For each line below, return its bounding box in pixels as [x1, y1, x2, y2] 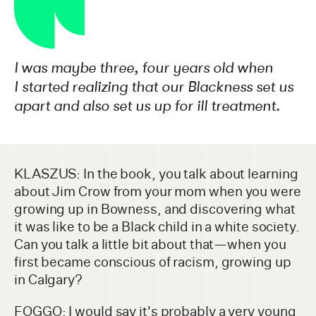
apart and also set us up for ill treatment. [14, 97, 280, 115]
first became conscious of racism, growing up [14, 254, 291, 271]
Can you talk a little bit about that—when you [14, 236, 286, 253]
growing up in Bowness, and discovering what [14, 201, 296, 218]
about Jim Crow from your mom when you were [14, 183, 301, 200]
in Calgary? [14, 272, 83, 288]
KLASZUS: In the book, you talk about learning [14, 166, 298, 183]
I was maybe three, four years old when [14, 59, 273, 77]
